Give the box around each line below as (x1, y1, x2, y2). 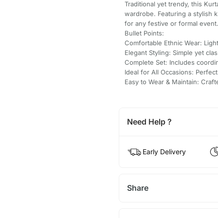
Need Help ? (127, 117, 172, 127)
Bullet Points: (124, 29, 164, 37)
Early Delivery (142, 147, 186, 156)
